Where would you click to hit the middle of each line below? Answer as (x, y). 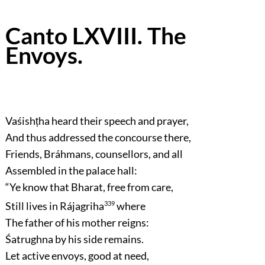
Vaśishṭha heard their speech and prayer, (97, 120)
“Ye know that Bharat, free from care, (89, 187)
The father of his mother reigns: (77, 222)
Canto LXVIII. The (96, 36)
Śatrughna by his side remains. (74, 239)
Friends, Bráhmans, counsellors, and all (94, 153)
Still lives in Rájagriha (54, 206)
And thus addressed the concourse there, (98, 137)
